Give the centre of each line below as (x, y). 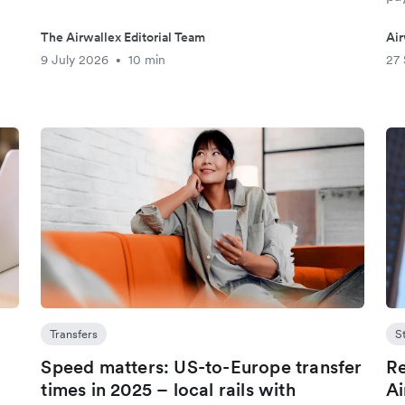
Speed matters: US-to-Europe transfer (202, 367)
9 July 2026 (75, 60)
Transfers (74, 334)
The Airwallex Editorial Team (123, 37)
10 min (147, 60)
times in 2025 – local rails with (168, 390)
